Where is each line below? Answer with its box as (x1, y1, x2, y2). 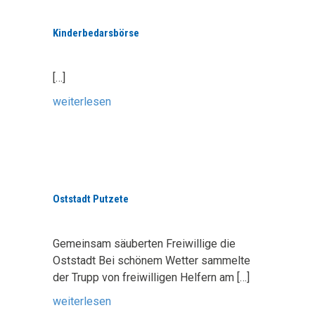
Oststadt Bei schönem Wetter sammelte (53, 254, 250, 267)
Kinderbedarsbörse (53, 27, 139, 39)
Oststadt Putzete (53, 193, 129, 205)
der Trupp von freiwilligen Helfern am (53, 271, 237, 284)
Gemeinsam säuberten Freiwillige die (53, 237, 236, 250)
